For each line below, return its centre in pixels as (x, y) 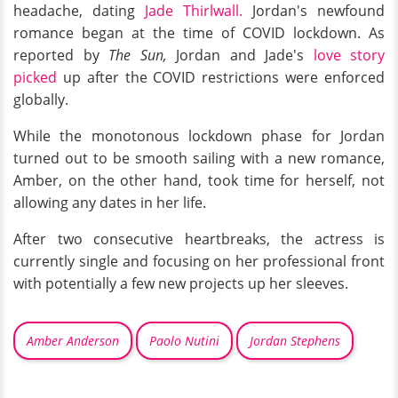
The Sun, (137, 55)
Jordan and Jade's (245, 55)
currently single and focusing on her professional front (199, 261)
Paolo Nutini (184, 340)
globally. (41, 99)
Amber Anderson (73, 340)
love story (349, 55)
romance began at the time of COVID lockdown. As (199, 32)
